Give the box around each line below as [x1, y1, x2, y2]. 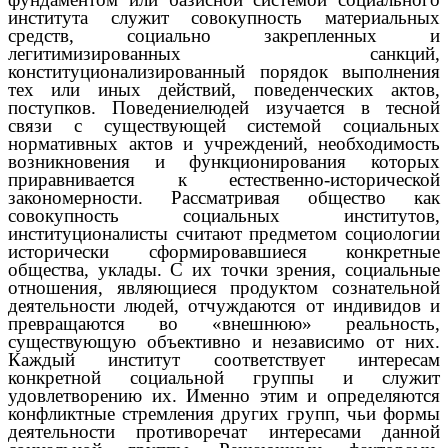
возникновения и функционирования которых [8, 150, 440, 172]
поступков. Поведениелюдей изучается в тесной [8, 96, 440, 118]
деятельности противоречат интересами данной [8, 420, 440, 442]
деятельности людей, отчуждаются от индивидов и [8, 294, 440, 316]
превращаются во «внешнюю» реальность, [8, 312, 440, 334]
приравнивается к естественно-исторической [8, 168, 440, 190]
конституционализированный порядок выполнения [8, 60, 440, 82]
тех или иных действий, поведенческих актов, [8, 78, 440, 100]
